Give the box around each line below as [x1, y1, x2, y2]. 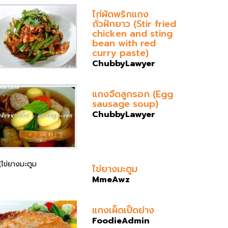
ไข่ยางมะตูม [92, 161, 137, 176]
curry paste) [92, 46, 149, 61]
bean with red [92, 36, 156, 51]
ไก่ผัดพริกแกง [92, 7, 149, 22]
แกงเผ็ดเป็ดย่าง [92, 203, 154, 217]
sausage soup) [92, 97, 158, 111]
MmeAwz [92, 173, 130, 186]
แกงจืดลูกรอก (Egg [92, 87, 173, 102]
